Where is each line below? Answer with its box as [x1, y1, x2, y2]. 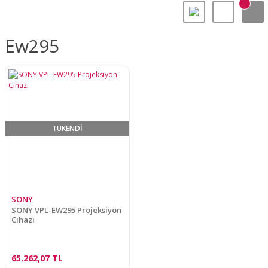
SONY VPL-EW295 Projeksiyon [11, 205, 121, 215]
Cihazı [11, 214, 35, 225]
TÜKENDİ [51, 123, 83, 133]
